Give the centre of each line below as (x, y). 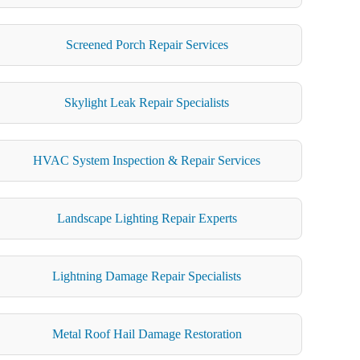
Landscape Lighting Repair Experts (147, 218)
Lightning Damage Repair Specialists (147, 276)
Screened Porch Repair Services (147, 44)
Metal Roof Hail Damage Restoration (147, 333)
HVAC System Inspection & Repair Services (147, 160)
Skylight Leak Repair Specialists (147, 102)
